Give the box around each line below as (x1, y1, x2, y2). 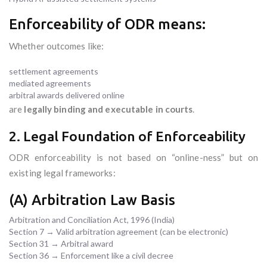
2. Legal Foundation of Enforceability (9, 129, 246, 144)
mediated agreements (9, 78, 91, 89)
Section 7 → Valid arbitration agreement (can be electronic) (9, 226, 228, 237)
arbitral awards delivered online (9, 90, 125, 101)
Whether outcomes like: (9, 41, 104, 52)
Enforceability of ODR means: (9, 16, 206, 33)
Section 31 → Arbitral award (9, 238, 113, 249)
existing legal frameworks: (9, 167, 116, 179)
